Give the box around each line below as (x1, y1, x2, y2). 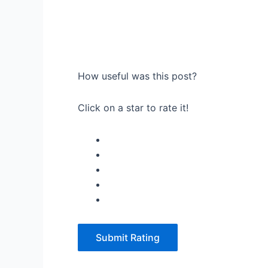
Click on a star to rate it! (78, 102, 188, 114)
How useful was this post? (78, 70, 197, 82)
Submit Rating (96, 232, 160, 243)
